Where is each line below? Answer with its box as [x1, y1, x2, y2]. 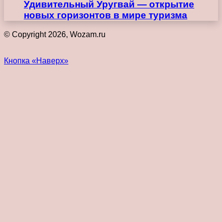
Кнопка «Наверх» [4, 56, 68, 65]
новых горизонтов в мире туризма [24, 10, 187, 21]
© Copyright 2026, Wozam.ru [4, 30, 106, 39]
